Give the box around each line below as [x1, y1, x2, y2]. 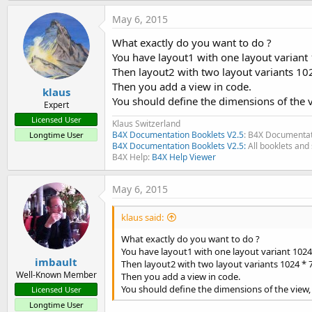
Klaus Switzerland [112, 118, 180, 130]
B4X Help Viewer [152, 151, 216, 164]
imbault [35, 254, 77, 269]
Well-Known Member [15, 268, 97, 281]
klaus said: [121, 211, 164, 224]
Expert [43, 98, 69, 111]
